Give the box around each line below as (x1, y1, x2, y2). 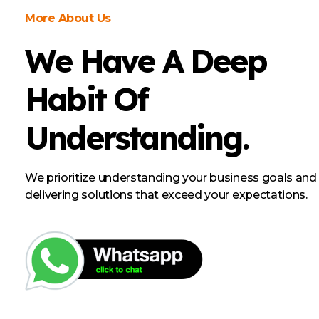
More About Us (25, 11, 111, 25)
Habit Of (25, 78, 148, 119)
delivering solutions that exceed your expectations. (25, 187, 308, 202)
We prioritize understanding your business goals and (25, 170, 317, 184)
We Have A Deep (25, 40, 266, 80)
